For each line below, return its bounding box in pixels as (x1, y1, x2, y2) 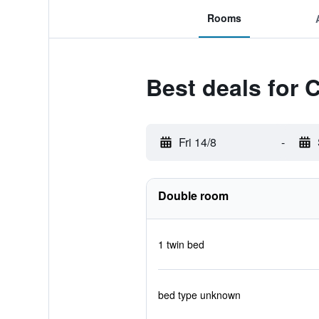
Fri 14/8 (178, 134, 216, 150)
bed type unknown (157, 288, 241, 302)
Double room (157, 187, 229, 204)
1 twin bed (157, 237, 204, 251)
